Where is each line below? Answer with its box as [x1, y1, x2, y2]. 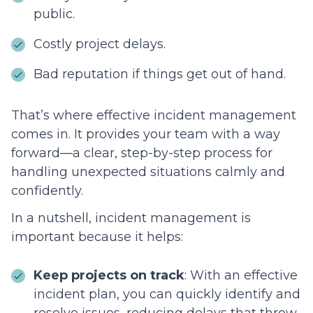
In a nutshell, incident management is [11, 210, 251, 226]
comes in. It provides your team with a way [11, 126, 280, 143]
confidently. [11, 183, 83, 199]
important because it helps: [11, 229, 187, 245]
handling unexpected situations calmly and [11, 164, 285, 180]
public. [34, 6, 75, 22]
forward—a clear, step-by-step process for [11, 145, 272, 161]
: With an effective [184, 268, 298, 284]
